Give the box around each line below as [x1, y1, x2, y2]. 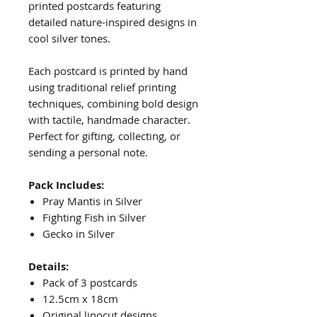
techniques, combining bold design [28, 96, 198, 111]
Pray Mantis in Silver [42, 194, 142, 209]
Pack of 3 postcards [42, 275, 137, 290]
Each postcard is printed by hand [28, 64, 188, 79]
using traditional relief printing [28, 80, 176, 95]
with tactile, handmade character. [28, 113, 190, 127]
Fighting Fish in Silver [42, 210, 146, 225]
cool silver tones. [28, 31, 110, 46]
